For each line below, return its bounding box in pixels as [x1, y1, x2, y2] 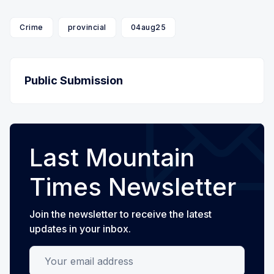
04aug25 [130, 22, 166, 32]
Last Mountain [29, 142, 194, 172]
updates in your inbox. [29, 222, 131, 235]
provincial [67, 22, 106, 32]
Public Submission [24, 73, 123, 87]
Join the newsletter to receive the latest [29, 207, 212, 220]
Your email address [29, 246, 118, 259]
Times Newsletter [29, 171, 236, 202]
